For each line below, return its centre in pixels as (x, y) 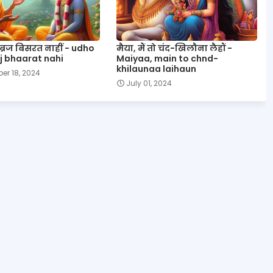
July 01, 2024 (149, 83)
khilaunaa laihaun (156, 69)
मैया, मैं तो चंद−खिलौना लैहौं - (174, 48)
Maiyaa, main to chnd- (167, 59)
